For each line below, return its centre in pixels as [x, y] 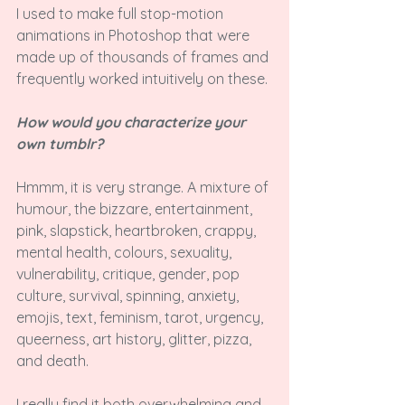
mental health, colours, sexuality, [126, 252]
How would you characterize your [133, 122]
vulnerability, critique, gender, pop [130, 274]
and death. [52, 361]
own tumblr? [60, 144]
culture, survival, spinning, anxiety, [129, 296]
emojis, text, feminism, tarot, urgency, [141, 317]
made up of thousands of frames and [144, 57]
